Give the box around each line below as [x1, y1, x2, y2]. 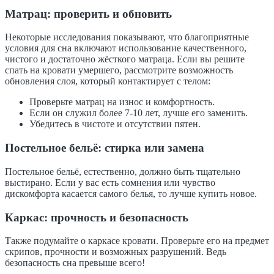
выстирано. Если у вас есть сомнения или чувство [5, 177, 215, 188]
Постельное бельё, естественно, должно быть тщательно [5, 166, 240, 177]
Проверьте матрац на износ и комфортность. [29, 97, 215, 108]
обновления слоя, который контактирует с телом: [5, 76, 210, 87]
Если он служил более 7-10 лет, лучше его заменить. [29, 108, 248, 119]
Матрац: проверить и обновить [5, 7, 172, 20]
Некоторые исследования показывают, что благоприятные [5, 32, 249, 43]
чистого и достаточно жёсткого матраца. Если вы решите [5, 54, 245, 65]
